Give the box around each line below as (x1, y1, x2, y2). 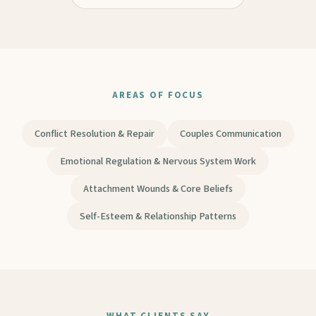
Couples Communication (180, 126, 281, 142)
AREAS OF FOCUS (112, 89, 204, 102)
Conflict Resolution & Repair (35, 126, 154, 142)
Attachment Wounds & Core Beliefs (83, 181, 233, 197)
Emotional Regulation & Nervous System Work (60, 154, 256, 169)
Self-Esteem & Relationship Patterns (80, 209, 236, 224)
